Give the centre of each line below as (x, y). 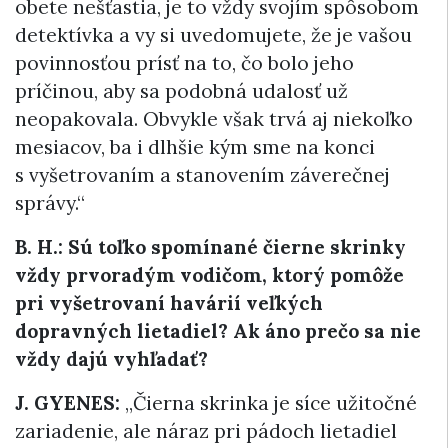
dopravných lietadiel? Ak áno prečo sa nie (218, 331)
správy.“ (50, 203)
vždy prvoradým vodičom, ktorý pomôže (209, 275)
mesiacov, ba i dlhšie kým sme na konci (195, 147)
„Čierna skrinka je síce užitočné (268, 403)
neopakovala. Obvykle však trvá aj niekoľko (214, 119)
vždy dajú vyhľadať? (111, 359)
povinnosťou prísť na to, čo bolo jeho (184, 63)
